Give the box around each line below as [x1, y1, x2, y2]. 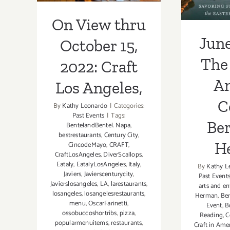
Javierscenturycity [84, 169, 133, 180]
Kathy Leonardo [62, 101, 108, 112]
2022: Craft [60, 57, 138, 77]
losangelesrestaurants [84, 188, 145, 200]
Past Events [72, 110, 105, 122]
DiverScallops [103, 149, 142, 161]
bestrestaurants [59, 130, 102, 141]
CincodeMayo [68, 140, 107, 151]
